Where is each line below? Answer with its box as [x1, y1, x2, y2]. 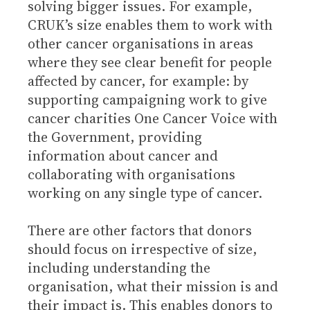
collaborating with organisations [28, 165, 235, 184]
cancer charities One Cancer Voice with [28, 109, 277, 128]
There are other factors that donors [28, 221, 252, 240]
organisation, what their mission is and [28, 277, 278, 296]
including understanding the [28, 258, 210, 277]
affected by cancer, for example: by [28, 71, 248, 91]
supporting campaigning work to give [28, 90, 267, 109]
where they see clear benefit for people [28, 53, 272, 72]
